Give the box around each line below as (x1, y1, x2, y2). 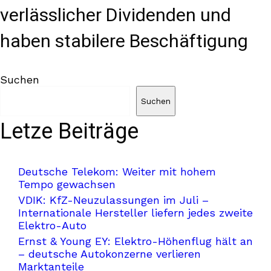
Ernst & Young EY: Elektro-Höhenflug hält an (18, 235, 253, 247)
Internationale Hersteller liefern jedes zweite (18, 206, 253, 219)
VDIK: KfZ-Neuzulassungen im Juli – (18, 194, 209, 206)
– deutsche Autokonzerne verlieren (18, 247, 201, 260)
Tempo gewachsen (18, 178, 116, 191)
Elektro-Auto (18, 219, 87, 232)
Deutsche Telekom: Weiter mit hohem (18, 165, 216, 178)
